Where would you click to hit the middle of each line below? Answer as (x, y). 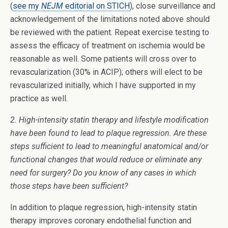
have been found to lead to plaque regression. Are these (108, 133)
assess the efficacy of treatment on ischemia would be (108, 46)
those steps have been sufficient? (69, 186)
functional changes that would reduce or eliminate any (106, 160)
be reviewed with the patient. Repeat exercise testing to (110, 33)
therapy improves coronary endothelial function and (101, 221)
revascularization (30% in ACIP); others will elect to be (106, 72)
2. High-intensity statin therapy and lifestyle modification (109, 120)
